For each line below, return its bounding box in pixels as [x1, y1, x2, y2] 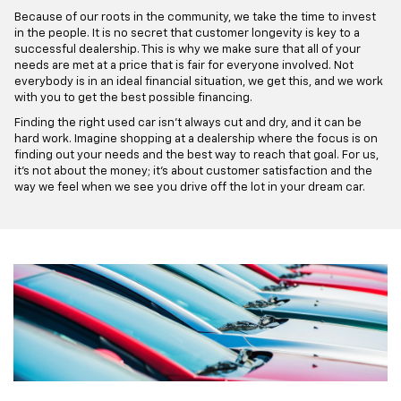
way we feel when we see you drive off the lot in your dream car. [14, 182, 365, 194]
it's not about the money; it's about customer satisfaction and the [14, 166, 372, 178]
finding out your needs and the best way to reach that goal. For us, [14, 149, 379, 162]
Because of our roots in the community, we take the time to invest [14, 12, 376, 24]
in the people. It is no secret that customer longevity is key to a [14, 28, 360, 40]
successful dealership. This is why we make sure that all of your [14, 44, 361, 56]
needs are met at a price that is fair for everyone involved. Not [14, 60, 354, 73]
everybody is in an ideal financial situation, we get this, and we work [14, 76, 383, 89]
